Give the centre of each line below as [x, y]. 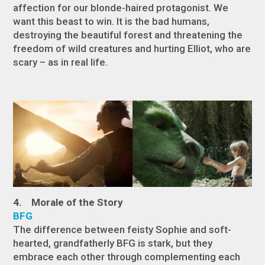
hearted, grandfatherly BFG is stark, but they [113, 243]
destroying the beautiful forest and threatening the [128, 35]
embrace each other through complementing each [127, 257]
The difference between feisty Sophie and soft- [122, 230]
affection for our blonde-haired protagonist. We [121, 8]
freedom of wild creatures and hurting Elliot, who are [132, 49]
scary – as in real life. [61, 62]
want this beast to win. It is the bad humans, [112, 22]
